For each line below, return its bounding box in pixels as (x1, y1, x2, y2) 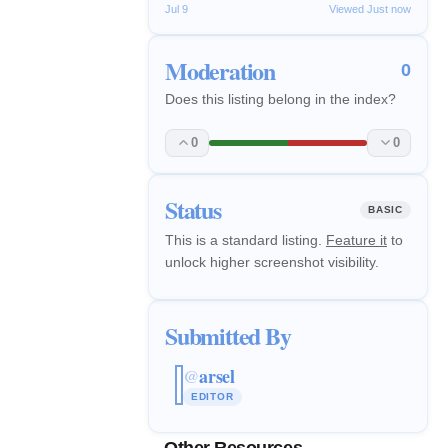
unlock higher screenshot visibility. (165, 253, 379, 270)
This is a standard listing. (165, 231, 326, 248)
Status (165, 191, 221, 227)
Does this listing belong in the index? (165, 90, 396, 107)
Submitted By (165, 317, 291, 353)
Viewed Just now (329, 2, 411, 15)
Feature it (326, 231, 387, 248)
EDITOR (190, 391, 234, 403)
